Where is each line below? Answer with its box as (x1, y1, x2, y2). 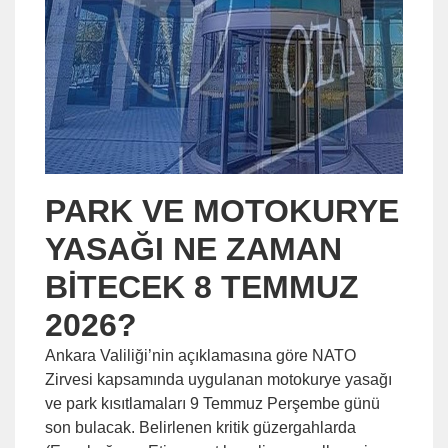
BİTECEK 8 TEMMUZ (45, 269, 359, 305)
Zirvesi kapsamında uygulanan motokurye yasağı (45, 371, 392, 388)
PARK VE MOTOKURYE (45, 193, 399, 229)
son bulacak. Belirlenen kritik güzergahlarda (45, 419, 356, 436)
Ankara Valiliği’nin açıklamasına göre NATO (45, 347, 356, 364)
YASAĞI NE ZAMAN (45, 231, 342, 267)
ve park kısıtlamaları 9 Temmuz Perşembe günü (45, 395, 380, 412)
